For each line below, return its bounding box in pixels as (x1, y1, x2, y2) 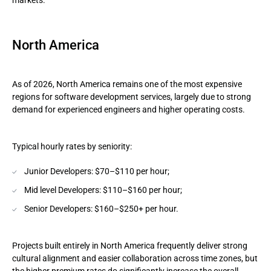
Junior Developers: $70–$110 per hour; (24, 166, 169, 176)
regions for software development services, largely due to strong (12, 92, 251, 102)
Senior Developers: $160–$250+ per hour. (24, 204, 178, 214)
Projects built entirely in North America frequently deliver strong (12, 241, 247, 250)
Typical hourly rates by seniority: (12, 142, 132, 151)
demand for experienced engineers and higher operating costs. (12, 105, 245, 114)
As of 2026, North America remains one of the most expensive (12, 79, 242, 89)
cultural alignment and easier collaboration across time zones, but (12, 253, 258, 263)
